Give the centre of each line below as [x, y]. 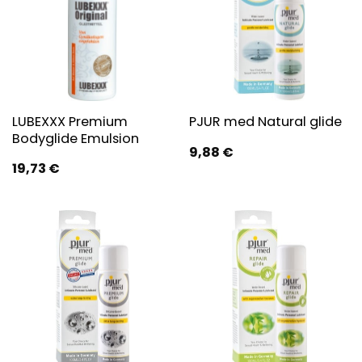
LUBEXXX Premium [69, 121]
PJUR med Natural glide [265, 122]
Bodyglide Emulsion [75, 138]
